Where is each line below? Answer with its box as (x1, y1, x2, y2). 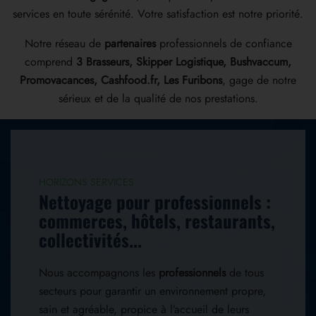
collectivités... (39, 226, 142, 253)
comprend (25, 54, 76, 71)
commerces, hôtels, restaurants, (39, 207, 275, 233)
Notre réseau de (24, 35, 104, 52)
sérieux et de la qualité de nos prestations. (58, 90, 258, 107)
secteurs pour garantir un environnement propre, (39, 282, 266, 299)
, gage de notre (222, 72, 296, 89)
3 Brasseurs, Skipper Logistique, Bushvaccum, (76, 54, 291, 71)
